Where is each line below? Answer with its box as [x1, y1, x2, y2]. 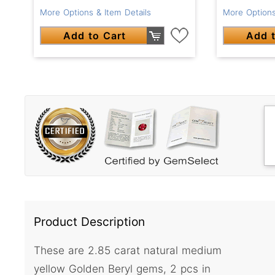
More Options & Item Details [40, 7, 151, 17]
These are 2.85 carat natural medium [34, 244, 222, 257]
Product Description [34, 214, 145, 229]
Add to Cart [63, 29, 126, 42]
